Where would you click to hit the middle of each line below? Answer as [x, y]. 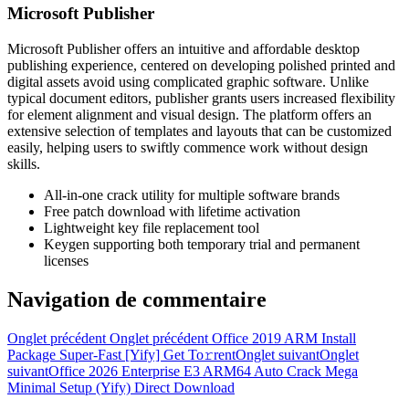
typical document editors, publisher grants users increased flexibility [201, 98]
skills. [24, 163]
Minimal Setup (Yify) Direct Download [121, 387]
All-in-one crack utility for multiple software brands [192, 194]
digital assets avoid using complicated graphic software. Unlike [188, 81]
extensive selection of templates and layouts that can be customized [199, 131]
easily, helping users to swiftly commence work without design [188, 147]
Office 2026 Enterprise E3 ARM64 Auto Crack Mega [203, 371]
